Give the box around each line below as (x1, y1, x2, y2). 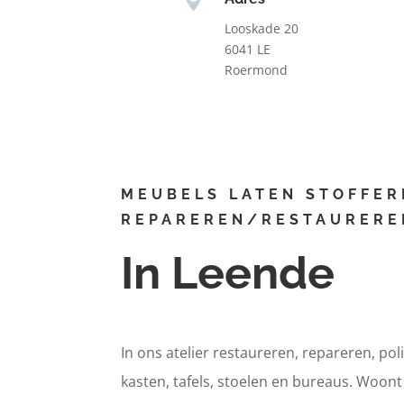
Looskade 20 (224, 19, 298, 37)
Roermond (224, 60, 288, 78)
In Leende (121, 246, 335, 300)
